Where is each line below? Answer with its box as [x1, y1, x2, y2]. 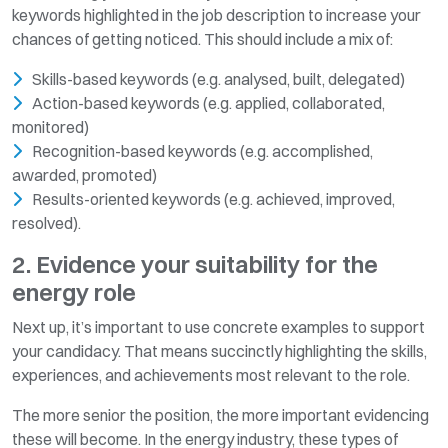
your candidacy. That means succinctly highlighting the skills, [12, 340, 427, 361]
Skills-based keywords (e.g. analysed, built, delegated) [32, 68, 405, 89]
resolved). [12, 212, 81, 233]
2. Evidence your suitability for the [12, 249, 378, 279]
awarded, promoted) [12, 164, 157, 185]
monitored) [12, 116, 89, 137]
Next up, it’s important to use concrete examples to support [12, 316, 425, 337]
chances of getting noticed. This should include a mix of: [12, 28, 393, 49]
